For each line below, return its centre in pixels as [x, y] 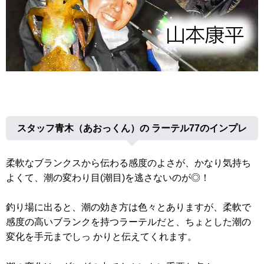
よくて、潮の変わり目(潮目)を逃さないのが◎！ [108, 177]
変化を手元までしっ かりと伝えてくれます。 [101, 237]
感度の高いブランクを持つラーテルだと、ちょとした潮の [128, 222]
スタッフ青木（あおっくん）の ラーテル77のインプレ [132, 128]
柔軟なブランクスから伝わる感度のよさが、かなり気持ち [128, 163]
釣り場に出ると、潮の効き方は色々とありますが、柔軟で [128, 207]
